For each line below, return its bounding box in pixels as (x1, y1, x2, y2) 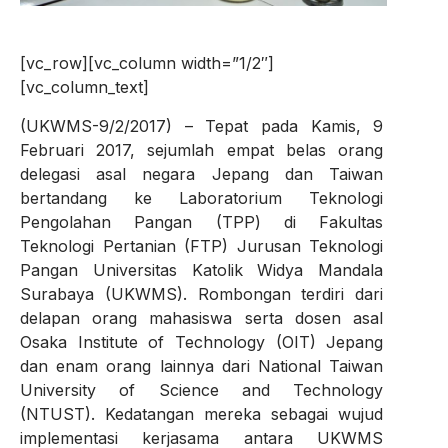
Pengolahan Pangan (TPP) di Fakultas (20, 211, 384, 232)
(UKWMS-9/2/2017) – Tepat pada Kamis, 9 (20, 115, 384, 136)
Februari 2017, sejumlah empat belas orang (20, 139, 384, 160)
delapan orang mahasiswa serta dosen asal (20, 307, 384, 328)
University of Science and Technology (20, 379, 384, 400)
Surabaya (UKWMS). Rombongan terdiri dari (20, 283, 384, 304)
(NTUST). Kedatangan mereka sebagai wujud (20, 403, 384, 424)
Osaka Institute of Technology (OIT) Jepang (20, 331, 384, 352)
